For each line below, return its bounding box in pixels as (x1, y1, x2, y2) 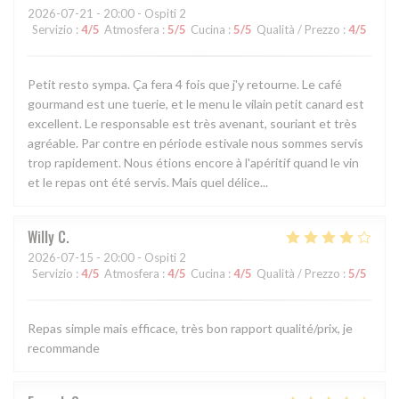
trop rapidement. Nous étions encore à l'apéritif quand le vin (28, 155, 359, 170)
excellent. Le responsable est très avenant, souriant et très (28, 116, 357, 131)
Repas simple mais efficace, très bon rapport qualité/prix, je (28, 321, 353, 336)
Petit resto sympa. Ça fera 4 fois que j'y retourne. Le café (28, 77, 342, 92)
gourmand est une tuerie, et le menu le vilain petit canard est (28, 96, 364, 111)
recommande (28, 340, 100, 355)
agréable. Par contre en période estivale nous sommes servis (28, 135, 363, 151)
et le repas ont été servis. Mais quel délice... (28, 175, 268, 190)
